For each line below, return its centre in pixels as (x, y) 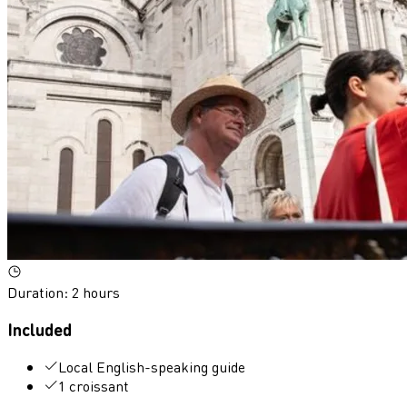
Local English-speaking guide (152, 366)
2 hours (96, 293)
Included (40, 329)
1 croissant (94, 385)
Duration (35, 293)
